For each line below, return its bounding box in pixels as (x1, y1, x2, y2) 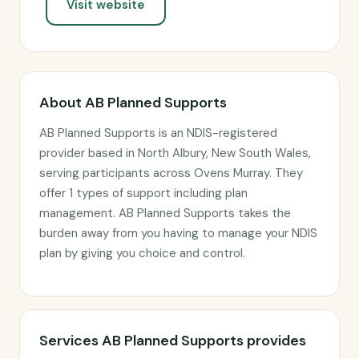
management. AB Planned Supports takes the (39, 205, 291, 221)
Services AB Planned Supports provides (39, 331, 306, 350)
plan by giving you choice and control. (39, 245, 245, 261)
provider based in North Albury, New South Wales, (39, 145, 311, 161)
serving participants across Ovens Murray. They (39, 165, 303, 181)
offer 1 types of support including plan (39, 185, 248, 201)
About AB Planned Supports (39, 93, 227, 112)
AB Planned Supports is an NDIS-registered (39, 125, 277, 141)
